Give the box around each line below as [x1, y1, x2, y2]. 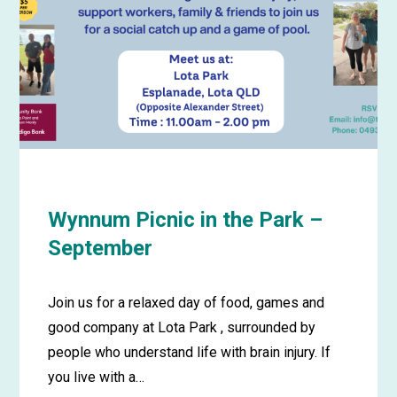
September [48, 235, 153, 261]
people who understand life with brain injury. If [48, 343, 331, 361]
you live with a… [48, 368, 145, 385]
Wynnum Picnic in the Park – [48, 206, 323, 232]
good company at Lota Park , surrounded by [48, 318, 316, 336]
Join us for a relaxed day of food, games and [48, 293, 325, 311]
